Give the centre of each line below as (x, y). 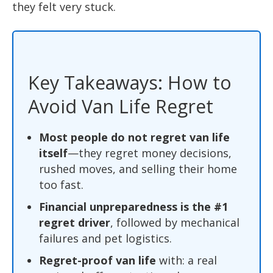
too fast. (61, 184)
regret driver (75, 222)
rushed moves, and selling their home (138, 168)
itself (53, 153)
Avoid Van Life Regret (121, 106)
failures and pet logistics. (105, 238)
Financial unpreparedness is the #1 (133, 206)
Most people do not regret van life (134, 137)
